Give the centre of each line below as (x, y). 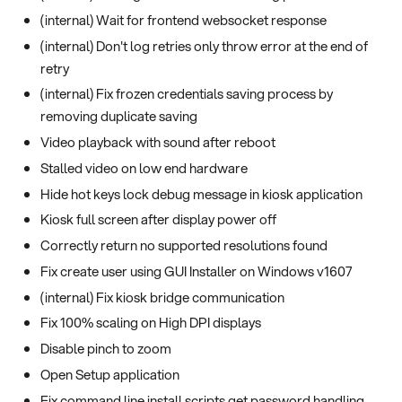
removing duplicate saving (119, 116)
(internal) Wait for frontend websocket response (184, 19)
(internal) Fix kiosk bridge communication (162, 297)
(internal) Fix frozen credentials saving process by (187, 94)
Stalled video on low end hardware (144, 167)
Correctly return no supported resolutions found (184, 245)
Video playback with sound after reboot (158, 142)
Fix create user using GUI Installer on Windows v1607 (196, 271)
